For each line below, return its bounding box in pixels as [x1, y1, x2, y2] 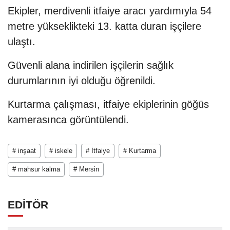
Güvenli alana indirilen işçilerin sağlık [8, 59, 174, 71]
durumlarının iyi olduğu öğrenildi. [8, 74, 156, 86]
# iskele [49, 146, 72, 155]
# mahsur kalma [12, 165, 60, 173]
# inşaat [12, 146, 36, 155]
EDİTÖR [8, 198, 48, 210]
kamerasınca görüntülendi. [8, 113, 129, 125]
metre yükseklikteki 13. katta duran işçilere [8, 20, 201, 32]
